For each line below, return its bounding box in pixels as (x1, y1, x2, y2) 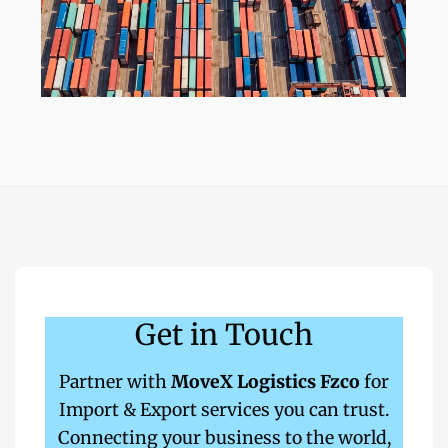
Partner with (59, 371, 171, 394)
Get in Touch (135, 317, 313, 354)
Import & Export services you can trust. (59, 399, 389, 422)
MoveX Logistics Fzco (171, 371, 360, 394)
